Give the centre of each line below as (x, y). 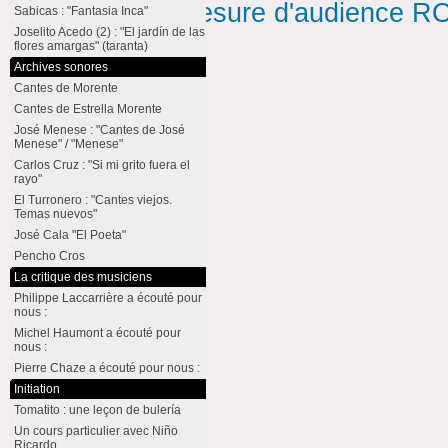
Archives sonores (60, 67)
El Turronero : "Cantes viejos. (92, 200)
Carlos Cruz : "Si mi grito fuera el (101, 165)
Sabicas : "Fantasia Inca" (80, 11)
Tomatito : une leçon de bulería (97, 410)
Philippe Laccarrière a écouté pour (107, 298)
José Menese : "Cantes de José (99, 130)
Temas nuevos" (55, 214)
